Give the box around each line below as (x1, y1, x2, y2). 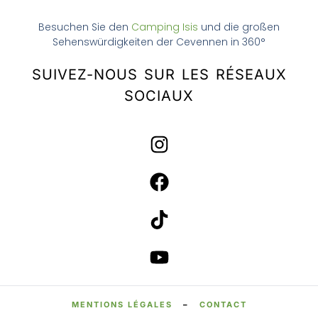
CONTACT (199, 300, 247, 310)
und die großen (198, 20, 280, 35)
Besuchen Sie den (38, 20, 131, 35)
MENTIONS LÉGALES (71, 300, 172, 310)
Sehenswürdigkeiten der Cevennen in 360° (53, 35, 265, 50)
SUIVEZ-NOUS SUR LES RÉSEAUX (31, 66, 287, 84)
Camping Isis (131, 20, 198, 35)
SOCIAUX (124, 87, 194, 105)
